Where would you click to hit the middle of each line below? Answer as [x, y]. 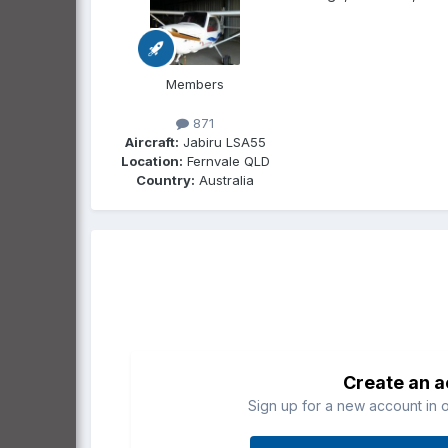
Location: [151, 160]
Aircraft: [151, 141]
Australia [224, 179]
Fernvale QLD [226, 160]
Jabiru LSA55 [222, 141]
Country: [165, 179]
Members [195, 83]
